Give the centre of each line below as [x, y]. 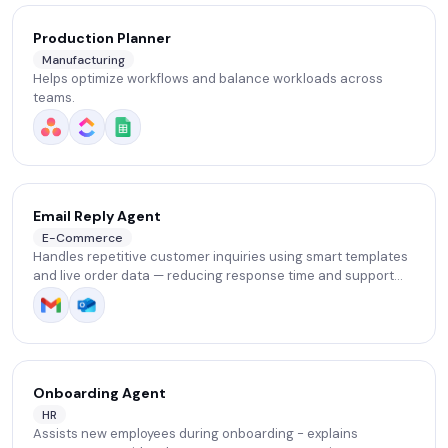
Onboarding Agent [99, 393]
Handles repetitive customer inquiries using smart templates [220, 257]
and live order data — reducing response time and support [213, 276]
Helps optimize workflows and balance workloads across [208, 79]
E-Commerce [82, 237]
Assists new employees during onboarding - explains [195, 434]
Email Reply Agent [97, 216]
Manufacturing [83, 59]
